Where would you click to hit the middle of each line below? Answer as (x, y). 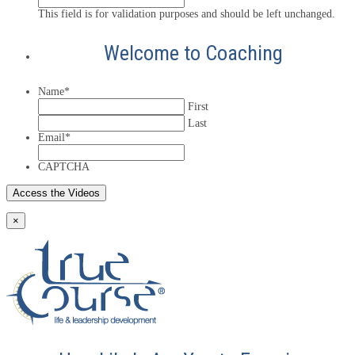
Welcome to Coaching (193, 53)
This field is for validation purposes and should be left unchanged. (187, 13)
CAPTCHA (64, 166)
